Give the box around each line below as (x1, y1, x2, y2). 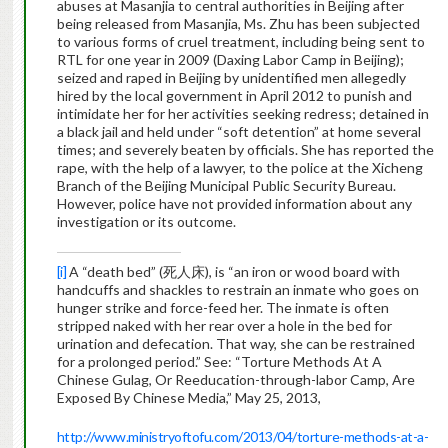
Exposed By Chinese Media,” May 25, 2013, (56, 389, 321, 407)
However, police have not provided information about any (56, 195, 412, 213)
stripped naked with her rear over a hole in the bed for (56, 317, 392, 335)
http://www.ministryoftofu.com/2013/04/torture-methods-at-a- (56, 428, 429, 446)
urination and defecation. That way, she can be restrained (56, 335, 415, 353)
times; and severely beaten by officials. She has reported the (56, 141, 434, 159)
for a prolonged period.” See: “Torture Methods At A (56, 353, 382, 371)
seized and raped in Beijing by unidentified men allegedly (56, 69, 406, 87)
